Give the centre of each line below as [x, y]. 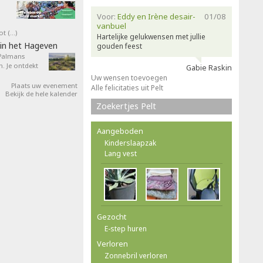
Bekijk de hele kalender [41, 94]
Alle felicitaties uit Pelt [127, 88]
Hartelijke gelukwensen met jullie [151, 37]
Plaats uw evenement [44, 85]
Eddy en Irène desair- [156, 16]
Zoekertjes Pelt [126, 106]
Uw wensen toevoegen [129, 78]
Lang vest [121, 154]
